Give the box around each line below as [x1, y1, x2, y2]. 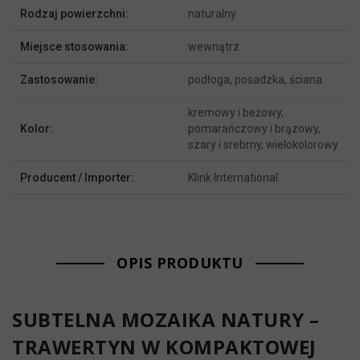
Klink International [188, 171, 278, 185]
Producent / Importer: [20, 171, 134, 185]
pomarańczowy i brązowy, [188, 122, 321, 136]
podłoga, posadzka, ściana [188, 73, 322, 87]
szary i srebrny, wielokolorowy [188, 138, 338, 152]
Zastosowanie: [20, 73, 98, 87]
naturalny [188, 7, 236, 21]
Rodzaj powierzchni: [20, 7, 129, 21]
